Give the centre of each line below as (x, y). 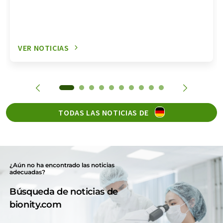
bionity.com (36, 204)
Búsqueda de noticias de (64, 191)
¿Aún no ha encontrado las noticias (62, 165)
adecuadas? (28, 172)
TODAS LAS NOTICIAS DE (105, 112)
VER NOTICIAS (44, 48)
